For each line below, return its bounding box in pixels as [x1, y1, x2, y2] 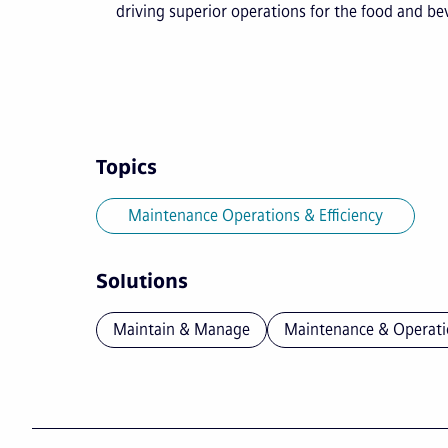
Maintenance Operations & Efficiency [128, 206, 383, 226]
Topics [96, 155, 157, 180]
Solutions [96, 269, 188, 294]
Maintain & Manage [113, 320, 250, 340]
